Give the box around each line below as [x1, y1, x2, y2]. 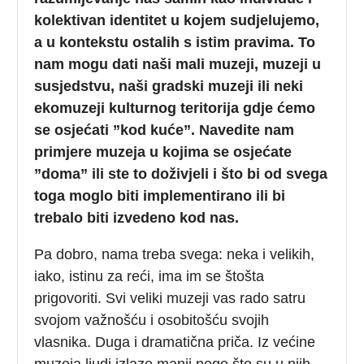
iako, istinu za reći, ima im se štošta [34, 267, 265, 284]
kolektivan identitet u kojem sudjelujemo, [34, 11, 320, 28]
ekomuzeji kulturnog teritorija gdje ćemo [34, 99, 316, 116]
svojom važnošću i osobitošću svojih [34, 311, 270, 328]
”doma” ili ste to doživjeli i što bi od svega [34, 165, 328, 182]
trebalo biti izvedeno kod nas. [34, 209, 240, 226]
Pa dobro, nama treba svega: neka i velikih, [34, 245, 315, 262]
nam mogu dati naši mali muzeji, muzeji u [34, 55, 322, 72]
